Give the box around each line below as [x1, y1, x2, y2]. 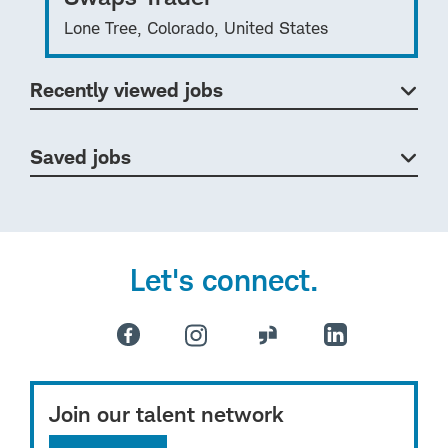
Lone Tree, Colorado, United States [64, 17, 328, 38]
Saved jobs [30, 144, 131, 169]
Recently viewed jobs [30, 77, 223, 102]
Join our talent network [49, 399, 284, 427]
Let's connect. [130, 261, 318, 298]
